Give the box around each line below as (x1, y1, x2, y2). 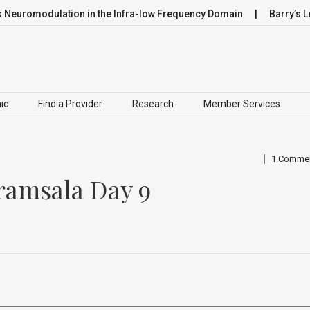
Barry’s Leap (245, 8, 303, 19)
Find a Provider (38, 98, 102, 109)
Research (132, 98, 174, 109)
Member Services (203, 98, 280, 109)
